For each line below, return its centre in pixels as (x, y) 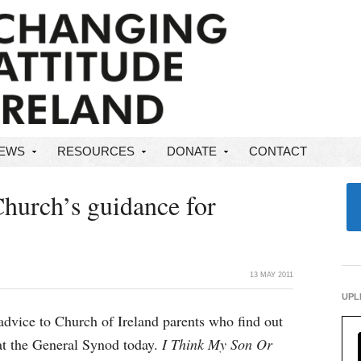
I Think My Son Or (217, 344)
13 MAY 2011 (272, 275)
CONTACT (278, 151)
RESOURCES (96, 151)
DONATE (192, 151)
